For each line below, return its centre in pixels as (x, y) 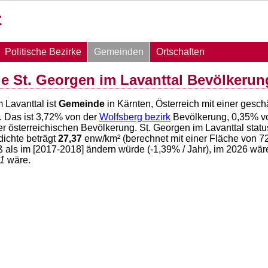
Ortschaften (180, 52)
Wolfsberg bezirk (135, 117)
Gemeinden (119, 52)
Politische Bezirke (43, 52)
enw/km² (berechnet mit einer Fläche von (170, 139)
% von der (77, 117)
